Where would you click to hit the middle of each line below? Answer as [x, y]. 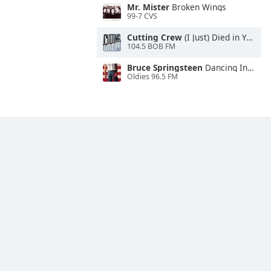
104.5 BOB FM [151, 47]
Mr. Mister [148, 7]
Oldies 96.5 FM [152, 77]
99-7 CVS [142, 16]
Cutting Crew [155, 37]
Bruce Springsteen [165, 67]
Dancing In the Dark [225, 67]
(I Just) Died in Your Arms [214, 37]
